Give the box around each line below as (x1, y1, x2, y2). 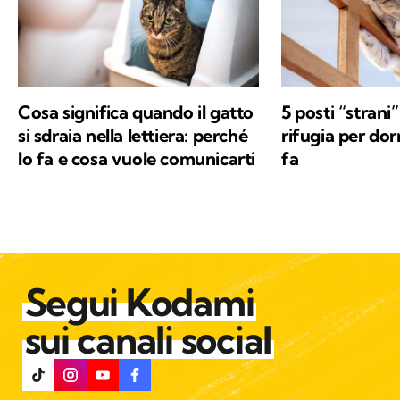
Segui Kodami (24, 279, 254, 327)
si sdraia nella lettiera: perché (18, 124, 248, 147)
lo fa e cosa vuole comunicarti (18, 147, 256, 171)
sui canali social (24, 317, 272, 364)
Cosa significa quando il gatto (18, 101, 254, 124)
